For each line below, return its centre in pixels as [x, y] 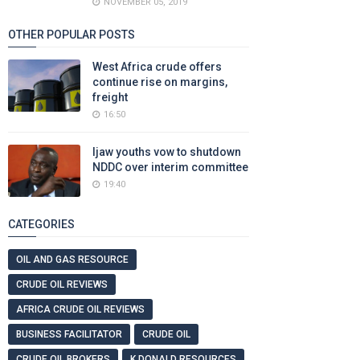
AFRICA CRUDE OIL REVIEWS [80, 309]
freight [110, 97]
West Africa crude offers [157, 67]
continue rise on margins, [160, 82]
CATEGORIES [41, 224]
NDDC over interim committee [170, 167]
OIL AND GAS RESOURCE [72, 260]
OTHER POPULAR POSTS [72, 35]
